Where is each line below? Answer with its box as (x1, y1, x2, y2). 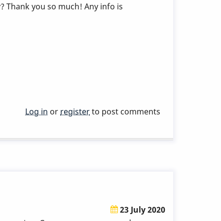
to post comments (90, 106, 160, 117)
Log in (25, 106, 48, 117)
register (60, 106, 90, 117)
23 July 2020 (118, 204, 165, 215)
